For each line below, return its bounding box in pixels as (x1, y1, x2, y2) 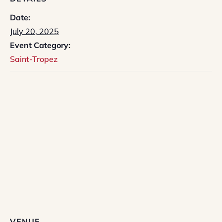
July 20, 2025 (10, 26, 59, 36)
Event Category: (10, 40, 70, 50)
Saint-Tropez (10, 54, 57, 64)
